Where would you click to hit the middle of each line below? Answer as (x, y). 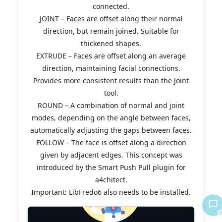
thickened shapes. (111, 43)
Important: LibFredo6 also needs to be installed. (111, 192)
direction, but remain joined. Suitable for (111, 31)
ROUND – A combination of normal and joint (111, 105)
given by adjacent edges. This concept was (111, 155)
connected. (111, 6)
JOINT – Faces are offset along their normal (111, 19)
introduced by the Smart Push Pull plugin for (111, 167)
